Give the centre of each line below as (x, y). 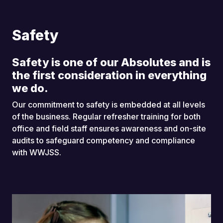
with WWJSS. (37, 152)
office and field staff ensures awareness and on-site (109, 128)
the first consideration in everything (109, 75)
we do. (30, 88)
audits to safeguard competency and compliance (104, 140)
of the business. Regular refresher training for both (106, 116)
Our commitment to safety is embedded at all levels (109, 105)
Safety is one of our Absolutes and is (111, 62)
